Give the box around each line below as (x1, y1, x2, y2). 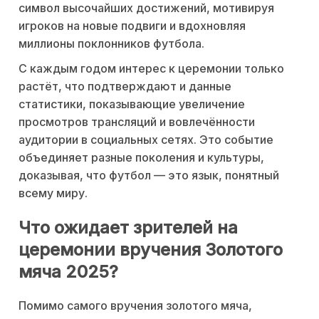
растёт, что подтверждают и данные (19, 78, 231, 93)
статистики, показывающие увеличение (19, 96, 245, 111)
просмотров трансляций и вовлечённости (19, 114, 255, 129)
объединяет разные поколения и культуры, (19, 150, 264, 164)
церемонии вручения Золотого (19, 239, 283, 260)
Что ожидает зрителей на (19, 216, 238, 238)
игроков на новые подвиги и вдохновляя (19, 18, 246, 33)
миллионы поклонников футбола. (19, 36, 204, 51)
